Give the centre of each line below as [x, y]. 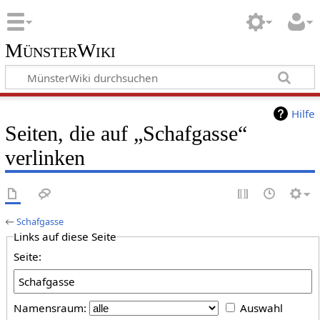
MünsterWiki [60, 50]
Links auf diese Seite [65, 237]
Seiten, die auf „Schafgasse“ [126, 134]
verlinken [45, 158]
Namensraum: [50, 308]
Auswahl [261, 308]
